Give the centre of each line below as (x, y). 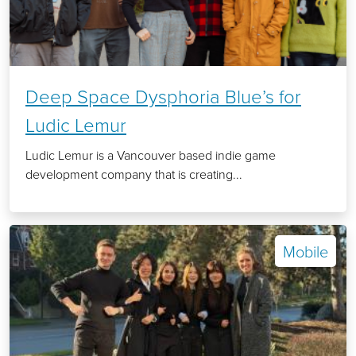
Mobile (306, 252)
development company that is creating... (134, 174)
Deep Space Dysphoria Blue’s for (163, 96)
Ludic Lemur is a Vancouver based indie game (151, 155)
